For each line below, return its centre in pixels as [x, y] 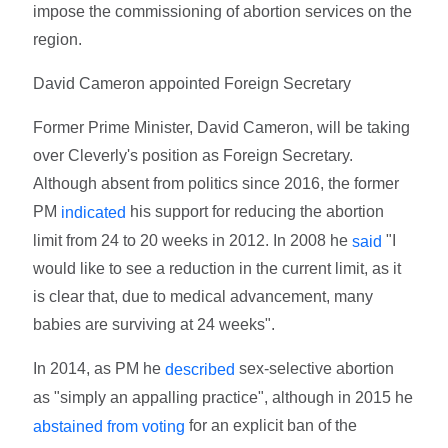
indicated [94, 212]
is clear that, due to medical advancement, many [203, 297]
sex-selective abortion [315, 369]
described [200, 370]
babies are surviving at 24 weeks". [154, 325]
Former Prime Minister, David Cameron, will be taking [222, 127]
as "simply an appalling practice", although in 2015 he [223, 398]
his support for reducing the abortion [255, 211]
